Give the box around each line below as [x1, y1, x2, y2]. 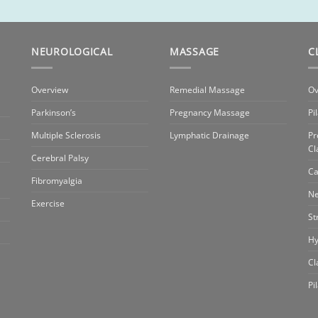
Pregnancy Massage [170, 106, 250, 119]
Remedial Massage [170, 84, 245, 97]
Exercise [31, 197, 65, 210]
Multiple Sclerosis [31, 129, 101, 142]
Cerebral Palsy [31, 152, 89, 165]
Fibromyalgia [31, 175, 82, 187]
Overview [31, 84, 68, 97]
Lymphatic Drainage [170, 129, 249, 142]
